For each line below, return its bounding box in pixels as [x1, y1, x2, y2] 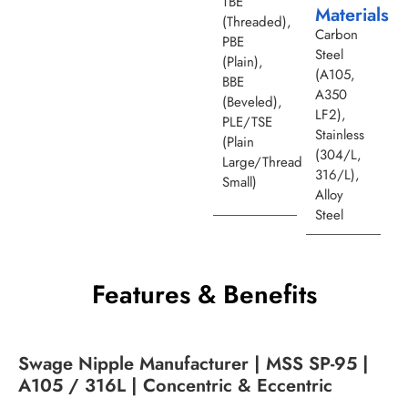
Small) [222, 172, 257, 193]
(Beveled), [222, 92, 282, 113]
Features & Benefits [91, 276, 317, 314]
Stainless [314, 125, 364, 146]
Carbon [314, 25, 358, 46]
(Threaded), [222, 12, 291, 33]
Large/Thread [222, 152, 302, 173]
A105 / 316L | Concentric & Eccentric [18, 372, 332, 400]
